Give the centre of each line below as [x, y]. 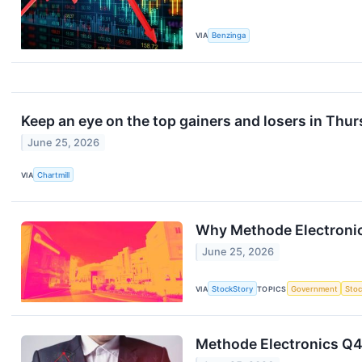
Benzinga [229, 36]
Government [314, 288]
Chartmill [54, 175]
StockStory [233, 288]
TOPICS [272, 288]
